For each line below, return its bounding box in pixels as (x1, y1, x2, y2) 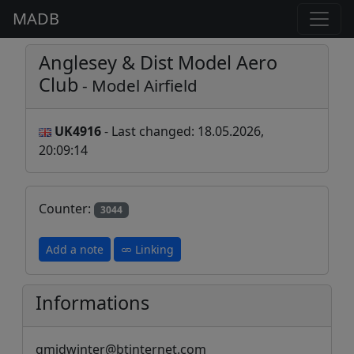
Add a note (46, 242, 104, 258)
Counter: (39, 200, 94, 217)
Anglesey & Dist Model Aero (39, 50, 277, 75)
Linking (132, 242, 174, 258)
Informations (36, 290, 149, 316)
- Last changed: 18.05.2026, (101, 122, 264, 140)
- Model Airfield (78, 74, 198, 96)
